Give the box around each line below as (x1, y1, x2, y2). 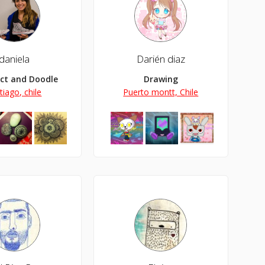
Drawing (143, 73, 178, 85)
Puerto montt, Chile (123, 86, 199, 98)
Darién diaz (136, 51, 185, 66)
